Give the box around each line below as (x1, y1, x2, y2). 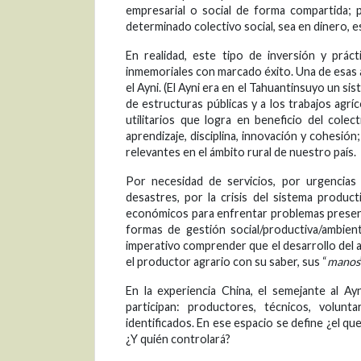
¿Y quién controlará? (126, 332, 230, 346)
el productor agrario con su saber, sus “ (126, 255, 327, 269)
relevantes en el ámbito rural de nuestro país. (126, 145, 356, 160)
